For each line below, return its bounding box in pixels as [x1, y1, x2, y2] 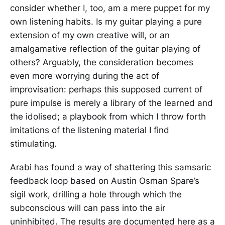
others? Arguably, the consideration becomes [10, 57, 193, 67]
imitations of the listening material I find [10, 125, 169, 135]
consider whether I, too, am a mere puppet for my [10, 3, 210, 13]
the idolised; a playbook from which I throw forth [10, 111, 206, 122]
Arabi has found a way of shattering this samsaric [10, 162, 211, 172]
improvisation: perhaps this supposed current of [10, 84, 202, 94]
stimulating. [10, 138, 57, 149]
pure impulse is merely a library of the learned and [10, 97, 213, 108]
